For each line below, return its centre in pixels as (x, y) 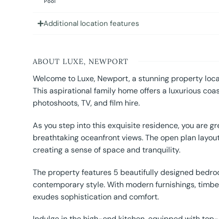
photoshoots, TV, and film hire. (87, 103)
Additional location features (92, 24)
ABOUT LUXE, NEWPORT (81, 62)
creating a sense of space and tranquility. (107, 150)
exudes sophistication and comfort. (96, 197)
